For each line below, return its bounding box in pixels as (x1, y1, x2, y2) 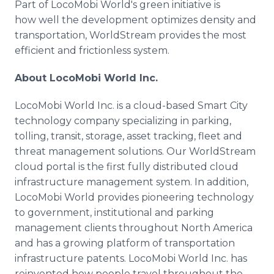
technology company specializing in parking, (15, 115, 231, 127)
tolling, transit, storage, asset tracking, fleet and (15, 130, 242, 142)
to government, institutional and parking (15, 207, 214, 218)
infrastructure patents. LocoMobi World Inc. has (15, 253, 247, 264)
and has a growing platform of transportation (15, 237, 235, 249)
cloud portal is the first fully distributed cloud (15, 161, 239, 172)
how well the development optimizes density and (15, 14, 256, 26)
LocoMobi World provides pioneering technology (15, 191, 254, 203)
